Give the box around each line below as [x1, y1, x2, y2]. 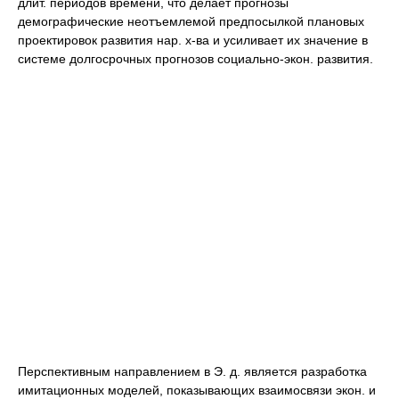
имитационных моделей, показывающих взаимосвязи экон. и [18, 383, 376, 397]
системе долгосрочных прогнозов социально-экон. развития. [18, 52, 373, 66]
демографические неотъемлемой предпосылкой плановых [18, 14, 364, 28]
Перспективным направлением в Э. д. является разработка [18, 364, 367, 379]
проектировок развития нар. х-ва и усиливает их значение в [18, 33, 368, 47]
